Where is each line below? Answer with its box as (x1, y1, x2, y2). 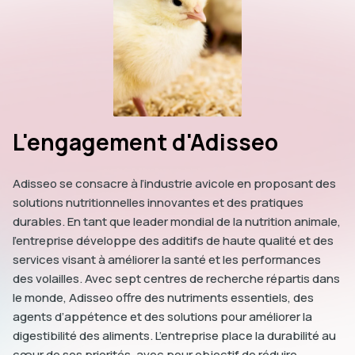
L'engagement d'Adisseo (13, 127, 278, 158)
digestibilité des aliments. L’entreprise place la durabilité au (13, 327, 336, 345)
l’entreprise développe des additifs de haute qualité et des (13, 232, 334, 250)
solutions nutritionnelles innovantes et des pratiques (13, 194, 303, 212)
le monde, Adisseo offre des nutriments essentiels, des (13, 289, 314, 307)
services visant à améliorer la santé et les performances (13, 251, 321, 269)
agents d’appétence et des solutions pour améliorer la (13, 308, 312, 326)
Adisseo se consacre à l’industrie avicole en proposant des (13, 175, 336, 193)
